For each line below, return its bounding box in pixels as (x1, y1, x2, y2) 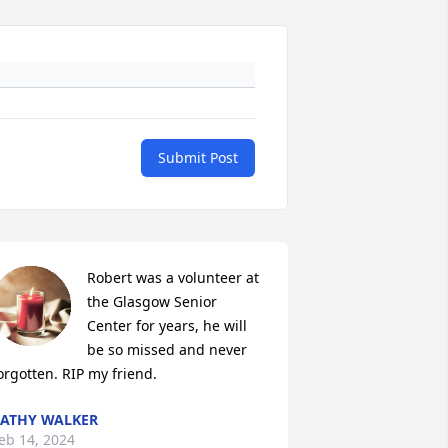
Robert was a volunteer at (86, 267, 259, 287)
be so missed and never (86, 339, 247, 359)
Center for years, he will (86, 315, 247, 335)
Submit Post (158, 147, 238, 167)
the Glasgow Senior (86, 291, 217, 311)
